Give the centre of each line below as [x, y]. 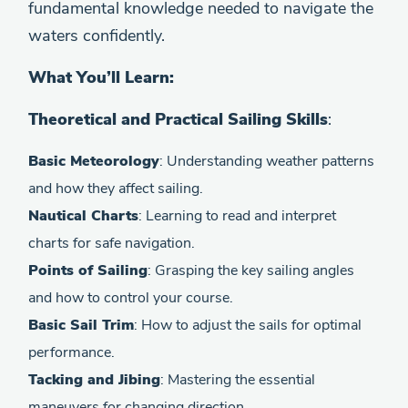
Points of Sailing [88, 270]
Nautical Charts [83, 216]
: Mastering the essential [238, 380]
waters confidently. [97, 36]
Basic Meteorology [94, 161]
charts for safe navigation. [112, 243]
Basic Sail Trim [81, 325]
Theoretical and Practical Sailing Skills [178, 119]
